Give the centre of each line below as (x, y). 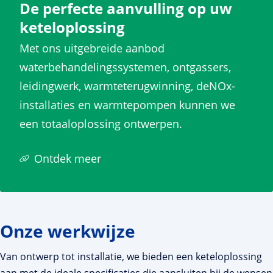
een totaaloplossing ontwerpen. (102, 123)
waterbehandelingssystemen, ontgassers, (125, 67)
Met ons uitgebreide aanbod (92, 48)
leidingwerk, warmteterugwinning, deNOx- (127, 86)
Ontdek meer (68, 158)
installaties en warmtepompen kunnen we (127, 105)
